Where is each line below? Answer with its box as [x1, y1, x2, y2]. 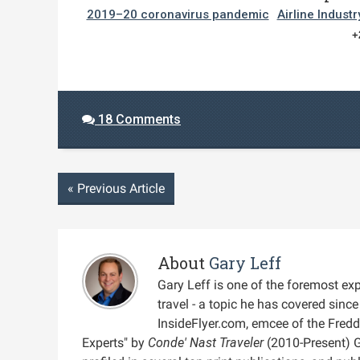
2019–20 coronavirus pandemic [86, 6, 269, 22]
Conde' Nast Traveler [148, 334, 264, 350]
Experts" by [82, 334, 148, 350]
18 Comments [95, 111, 181, 127]
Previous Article [74, 180, 165, 196]
